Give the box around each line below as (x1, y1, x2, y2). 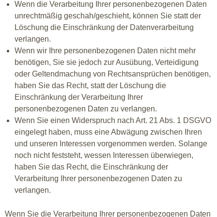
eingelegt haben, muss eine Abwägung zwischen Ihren (15, 128, 202, 136)
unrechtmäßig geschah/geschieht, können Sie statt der (15, 12, 201, 20)
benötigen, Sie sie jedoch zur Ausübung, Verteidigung (15, 58, 199, 66)
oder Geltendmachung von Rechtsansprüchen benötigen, (15, 70, 211, 78)
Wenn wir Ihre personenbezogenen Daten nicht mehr (15, 46, 196, 55)
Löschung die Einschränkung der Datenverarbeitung (15, 23, 194, 31)
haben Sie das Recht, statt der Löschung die (15, 81, 166, 90)
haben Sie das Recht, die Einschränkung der (15, 163, 168, 171)
